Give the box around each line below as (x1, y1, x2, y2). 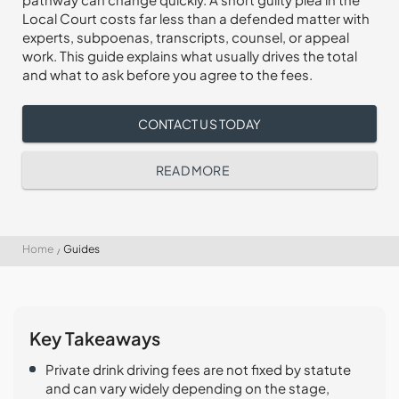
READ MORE (156, 162, 230, 178)
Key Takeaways (29, 327, 160, 349)
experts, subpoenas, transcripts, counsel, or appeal (22, 28, 349, 45)
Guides (63, 242, 100, 256)
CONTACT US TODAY (137, 116, 262, 132)
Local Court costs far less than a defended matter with (22, 10, 370, 27)
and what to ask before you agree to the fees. (22, 66, 313, 83)
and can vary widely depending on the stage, (45, 379, 330, 396)
